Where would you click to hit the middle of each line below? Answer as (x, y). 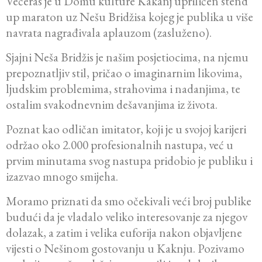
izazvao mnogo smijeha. (62, 177)
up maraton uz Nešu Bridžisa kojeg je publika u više (130, 17)
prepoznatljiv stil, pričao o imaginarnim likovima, (124, 73)
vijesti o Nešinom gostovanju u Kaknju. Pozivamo (125, 249)
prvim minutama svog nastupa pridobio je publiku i (129, 161)
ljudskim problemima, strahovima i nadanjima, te (123, 89)
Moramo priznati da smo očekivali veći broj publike (129, 201)
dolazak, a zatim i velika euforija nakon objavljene (124, 233)
